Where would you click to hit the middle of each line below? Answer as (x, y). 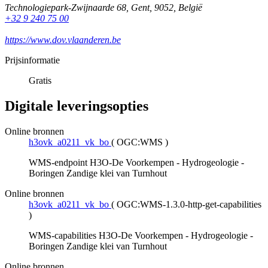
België (190, 8)
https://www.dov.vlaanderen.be (63, 40)
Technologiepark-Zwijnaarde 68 (66, 8)
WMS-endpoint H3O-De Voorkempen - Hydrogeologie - (136, 163)
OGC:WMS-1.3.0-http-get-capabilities (189, 205)
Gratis (40, 81)
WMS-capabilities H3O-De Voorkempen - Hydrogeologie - (141, 236)
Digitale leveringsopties (77, 106)
